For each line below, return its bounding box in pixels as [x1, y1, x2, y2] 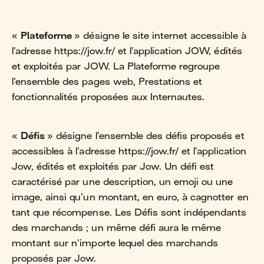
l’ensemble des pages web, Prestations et [12, 76, 203, 87]
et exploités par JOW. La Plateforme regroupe [12, 61, 220, 72]
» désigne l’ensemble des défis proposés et [47, 130, 245, 141]
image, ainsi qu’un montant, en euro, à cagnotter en [12, 192, 249, 203]
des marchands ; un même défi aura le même [12, 222, 222, 233]
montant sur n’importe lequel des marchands [12, 237, 219, 249]
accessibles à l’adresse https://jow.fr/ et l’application [12, 146, 246, 157]
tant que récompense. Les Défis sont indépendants [12, 207, 247, 218]
